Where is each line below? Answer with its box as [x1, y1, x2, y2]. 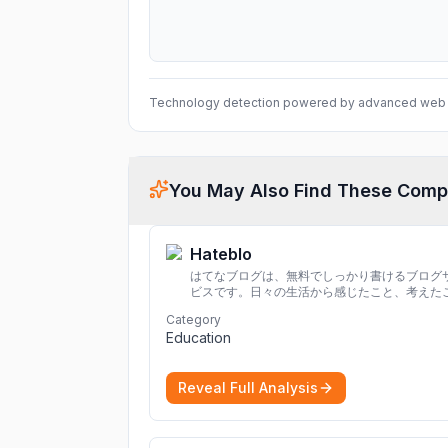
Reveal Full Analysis [178, 379, 318, 396]
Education [166, 329, 231, 346]
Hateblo [190, 244, 252, 264]
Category [166, 312, 221, 327]
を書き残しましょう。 [190, 300, 310, 315]
